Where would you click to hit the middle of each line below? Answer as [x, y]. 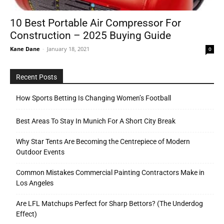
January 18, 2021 [68, 49]
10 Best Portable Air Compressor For [95, 23]
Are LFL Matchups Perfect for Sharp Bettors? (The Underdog [109, 204]
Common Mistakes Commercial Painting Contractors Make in [110, 173]
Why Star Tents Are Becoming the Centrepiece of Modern [103, 142]
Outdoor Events [40, 152]
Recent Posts [36, 77]
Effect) [26, 214]
